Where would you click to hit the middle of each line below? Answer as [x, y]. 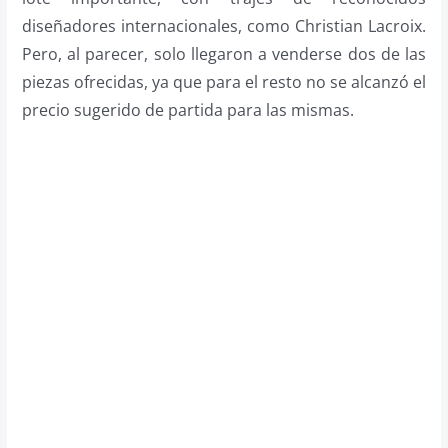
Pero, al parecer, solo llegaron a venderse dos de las [224, 53]
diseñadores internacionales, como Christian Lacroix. [224, 25]
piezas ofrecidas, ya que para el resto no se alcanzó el [224, 81]
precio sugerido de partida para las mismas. [187, 109]
